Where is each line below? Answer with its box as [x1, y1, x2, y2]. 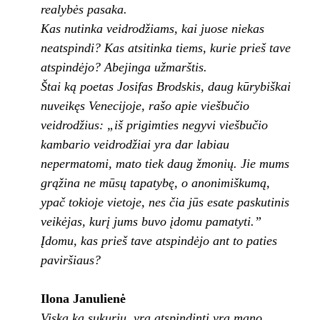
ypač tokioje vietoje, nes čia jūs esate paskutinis [40, 195, 289, 210]
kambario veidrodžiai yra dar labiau [40, 137, 229, 152]
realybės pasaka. [40, 2, 127, 17]
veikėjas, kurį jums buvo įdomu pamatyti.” [40, 214, 261, 229]
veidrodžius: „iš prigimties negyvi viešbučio [40, 118, 268, 133]
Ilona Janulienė [40, 291, 129, 306]
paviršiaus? [40, 253, 101, 268]
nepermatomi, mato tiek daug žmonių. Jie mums [40, 156, 289, 171]
